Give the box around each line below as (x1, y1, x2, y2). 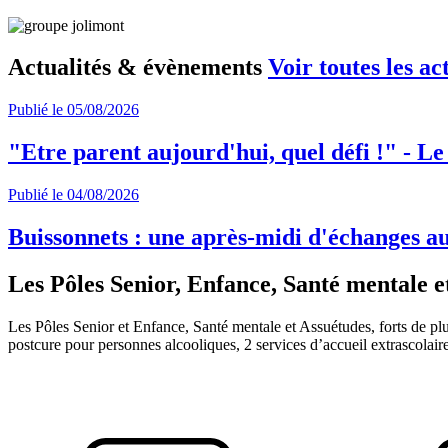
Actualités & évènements (8, 54, 268, 81)
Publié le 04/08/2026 (8, 186, 139, 204)
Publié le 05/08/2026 (8, 101, 139, 119)
